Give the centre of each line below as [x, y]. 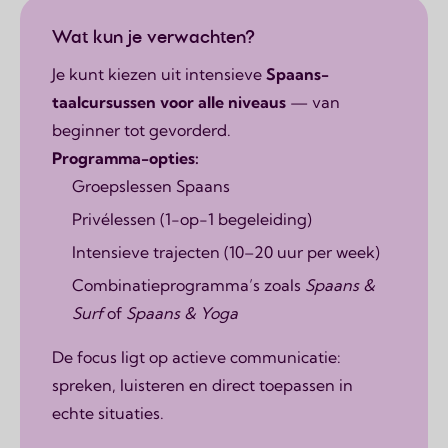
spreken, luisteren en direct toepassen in [202, 385]
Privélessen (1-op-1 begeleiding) [192, 219]
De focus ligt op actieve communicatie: [196, 357]
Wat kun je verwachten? [153, 37]
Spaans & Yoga [182, 313]
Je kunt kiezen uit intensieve [159, 74]
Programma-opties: [125, 158]
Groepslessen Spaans [151, 186]
